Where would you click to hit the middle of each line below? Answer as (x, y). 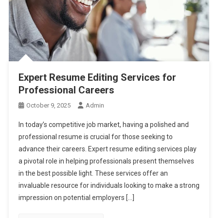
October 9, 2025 (48, 106)
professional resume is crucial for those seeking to (95, 137)
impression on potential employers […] (76, 198)
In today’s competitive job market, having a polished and (103, 125)
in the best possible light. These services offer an (93, 173)
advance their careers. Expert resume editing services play (107, 149)
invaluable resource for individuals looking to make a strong (109, 186)
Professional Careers (66, 90)
